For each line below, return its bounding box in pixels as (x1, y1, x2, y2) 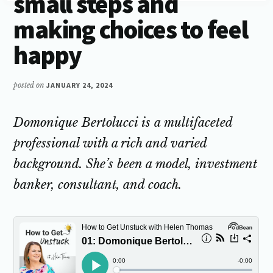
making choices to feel (13, 13, 248, 45)
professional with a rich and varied (13, 136, 207, 151)
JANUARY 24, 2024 (46, 80, 113, 90)
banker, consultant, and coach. (13, 177, 182, 192)
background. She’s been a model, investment (13, 157, 258, 171)
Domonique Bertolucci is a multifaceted (13, 115, 233, 130)
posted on (13, 80, 47, 90)
